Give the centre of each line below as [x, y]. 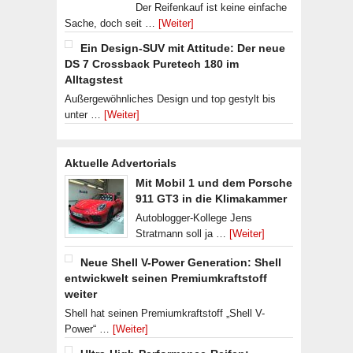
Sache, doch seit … [111, 23]
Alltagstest [94, 80]
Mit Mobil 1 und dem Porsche [214, 183]
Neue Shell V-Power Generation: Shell [181, 262]
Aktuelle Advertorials [121, 163]
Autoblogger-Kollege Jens [194, 218]
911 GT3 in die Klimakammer [211, 199]
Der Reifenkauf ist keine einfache [211, 7]
